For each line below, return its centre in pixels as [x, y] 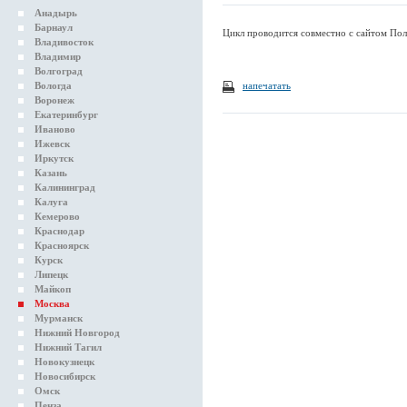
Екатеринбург [66, 114]
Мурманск [59, 318]
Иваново [55, 129]
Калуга [51, 202]
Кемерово [57, 216]
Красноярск [62, 245]
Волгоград [59, 71]
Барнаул [54, 27]
